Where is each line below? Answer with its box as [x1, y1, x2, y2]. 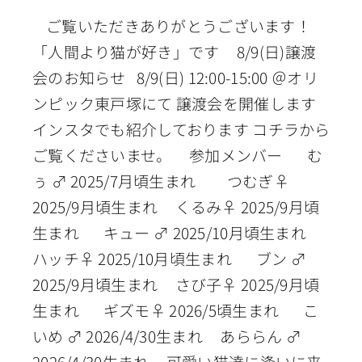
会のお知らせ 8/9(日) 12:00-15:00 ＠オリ [32, 66, 318, 89]
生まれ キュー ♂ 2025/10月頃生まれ [32, 221, 327, 244]
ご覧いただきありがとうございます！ [32, 15, 311, 37]
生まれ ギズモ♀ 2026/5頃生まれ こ [32, 299, 319, 322]
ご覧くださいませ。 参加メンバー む [32, 144, 322, 166]
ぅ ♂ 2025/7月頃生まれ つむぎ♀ [32, 170, 289, 192]
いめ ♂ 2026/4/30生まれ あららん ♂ [32, 325, 301, 347]
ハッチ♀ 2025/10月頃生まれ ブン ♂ [32, 247, 306, 270]
